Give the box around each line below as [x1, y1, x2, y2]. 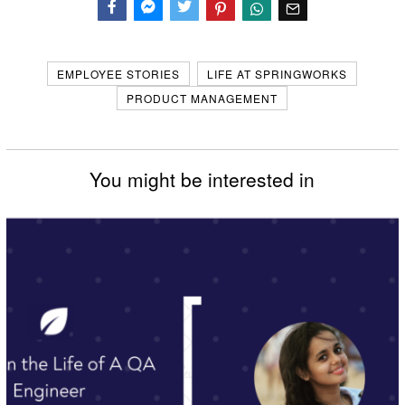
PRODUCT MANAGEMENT [127, 90, 278, 107]
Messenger [133, 29, 191, 45]
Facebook [97, 29, 148, 45]
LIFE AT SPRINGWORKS [207, 66, 348, 82]
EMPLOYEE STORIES [57, 66, 181, 82]
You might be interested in [89, 165, 316, 193]
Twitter [169, 29, 203, 45]
